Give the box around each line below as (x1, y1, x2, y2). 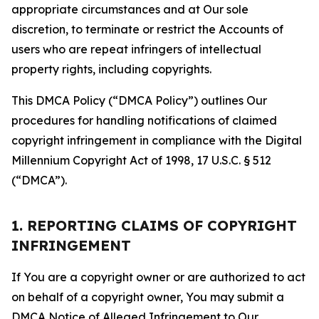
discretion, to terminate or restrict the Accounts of (11, 22, 283, 36)
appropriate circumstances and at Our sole (11, 2, 249, 16)
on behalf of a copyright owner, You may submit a (11, 290, 284, 304)
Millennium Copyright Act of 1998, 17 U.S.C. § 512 (11, 153, 271, 167)
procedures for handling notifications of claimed (11, 113, 277, 127)
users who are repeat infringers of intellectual (11, 42, 261, 56)
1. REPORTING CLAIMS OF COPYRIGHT (11, 216, 297, 234)
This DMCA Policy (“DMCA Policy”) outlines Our (11, 93, 267, 108)
